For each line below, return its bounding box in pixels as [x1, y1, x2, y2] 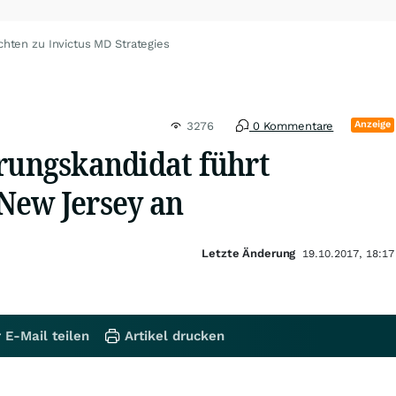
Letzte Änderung [202, 247, 296, 260]
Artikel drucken [125, 328, 225, 344]
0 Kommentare [249, 119, 334, 133]
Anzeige [354, 118, 392, 130]
